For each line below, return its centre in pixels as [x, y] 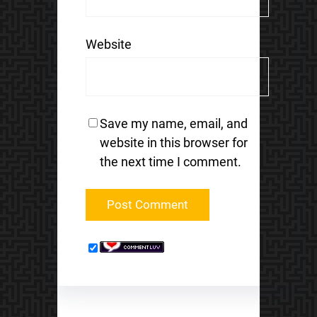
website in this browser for [173, 143]
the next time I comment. [170, 162]
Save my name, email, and [173, 124]
